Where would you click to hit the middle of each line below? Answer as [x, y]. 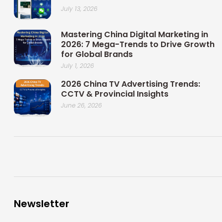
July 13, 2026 [79, 9]
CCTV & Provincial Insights [114, 94]
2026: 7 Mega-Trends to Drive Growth [138, 45]
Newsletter [41, 204]
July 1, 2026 [77, 66]
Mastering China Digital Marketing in [134, 35]
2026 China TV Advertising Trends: [130, 84]
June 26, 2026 [81, 106]
